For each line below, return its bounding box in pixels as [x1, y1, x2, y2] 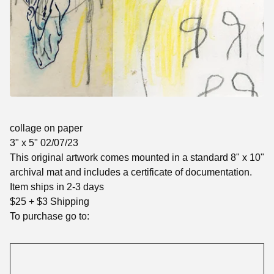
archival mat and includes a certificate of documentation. [10, 167, 252, 178]
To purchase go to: [10, 211, 89, 222]
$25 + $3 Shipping [10, 196, 89, 207]
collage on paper [10, 123, 83, 134]
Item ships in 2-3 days [10, 182, 104, 193]
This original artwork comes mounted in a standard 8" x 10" [10, 152, 264, 163]
